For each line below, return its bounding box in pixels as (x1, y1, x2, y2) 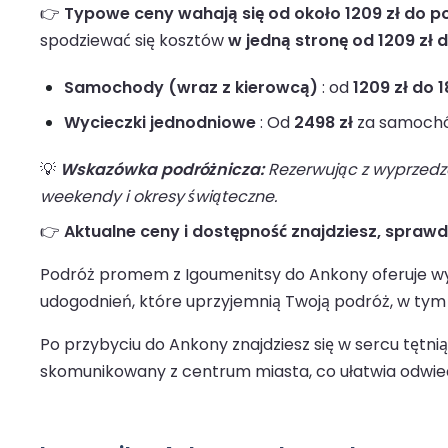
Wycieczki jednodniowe (64, 111, 256, 135)
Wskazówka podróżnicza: (60, 158, 264, 182)
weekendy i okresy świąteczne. (40, 185, 277, 209)
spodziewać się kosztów (40, 29, 228, 53)
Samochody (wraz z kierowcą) (64, 76, 318, 100)
